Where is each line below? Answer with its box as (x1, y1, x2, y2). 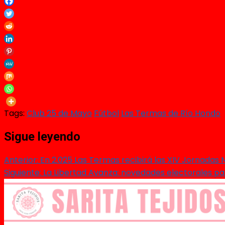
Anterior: (4, 154, 38, 166)
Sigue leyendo (4, 130, 80, 144)
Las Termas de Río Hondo (121, 107, 220, 120)
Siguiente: (4, 167, 41, 179)
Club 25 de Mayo (27, 107, 92, 120)
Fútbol (94, 107, 119, 120)
